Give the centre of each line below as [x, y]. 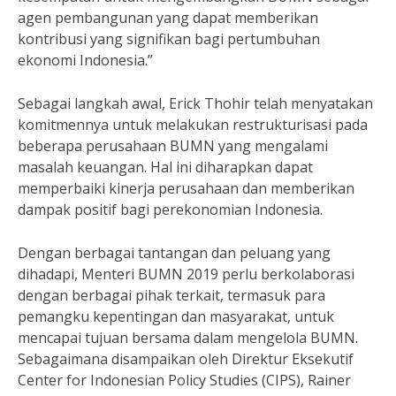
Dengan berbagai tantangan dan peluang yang [174, 253]
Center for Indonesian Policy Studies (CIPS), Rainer [184, 380]
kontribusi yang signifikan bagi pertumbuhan [169, 39]
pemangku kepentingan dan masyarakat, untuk [176, 316]
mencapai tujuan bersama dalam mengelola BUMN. [188, 338]
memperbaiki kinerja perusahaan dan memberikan [186, 188]
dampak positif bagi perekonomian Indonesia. [170, 209]
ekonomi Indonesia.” [85, 60]
